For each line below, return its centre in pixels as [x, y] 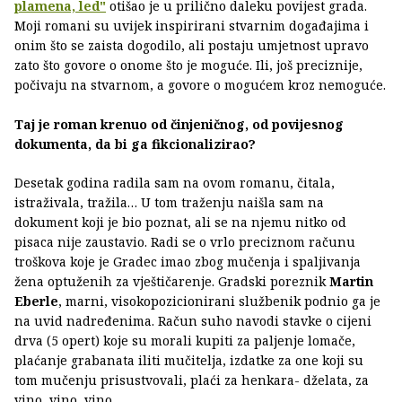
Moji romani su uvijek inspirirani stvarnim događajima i [192, 26]
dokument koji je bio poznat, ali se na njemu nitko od [180, 223]
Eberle [36, 301]
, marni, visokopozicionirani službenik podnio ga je [219, 301]
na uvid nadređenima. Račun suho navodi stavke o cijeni [193, 321]
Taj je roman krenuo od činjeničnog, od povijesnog [179, 125]
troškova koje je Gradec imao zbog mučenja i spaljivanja [188, 262]
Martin [351, 282]
